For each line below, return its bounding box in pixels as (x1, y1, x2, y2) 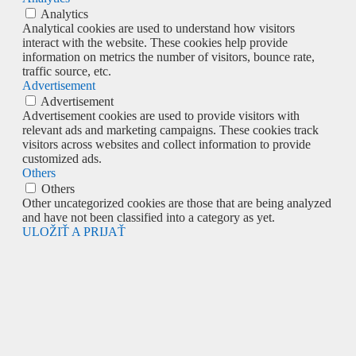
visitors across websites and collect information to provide (22, 137, 311, 151)
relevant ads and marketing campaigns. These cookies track (22, 122, 319, 137)
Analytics (41, 6, 88, 21)
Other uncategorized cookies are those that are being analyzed (22, 195, 331, 210)
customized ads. (22, 151, 102, 165)
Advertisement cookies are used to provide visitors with (22, 108, 300, 122)
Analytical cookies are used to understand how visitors (22, 21, 295, 35)
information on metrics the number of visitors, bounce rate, (22, 49, 315, 64)
